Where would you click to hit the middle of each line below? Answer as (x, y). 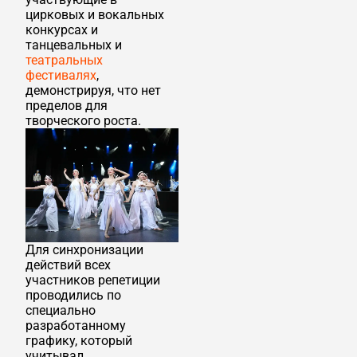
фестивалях (61, 75)
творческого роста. (83, 120)
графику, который (79, 341)
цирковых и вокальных (95, 14)
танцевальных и (74, 45)
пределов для (67, 105)
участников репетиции (93, 280)
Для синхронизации (84, 250)
